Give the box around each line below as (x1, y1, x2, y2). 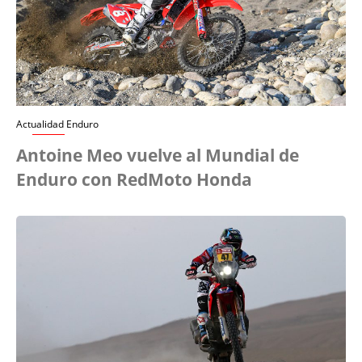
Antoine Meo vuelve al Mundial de (16, 144, 299, 167)
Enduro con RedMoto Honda (16, 168, 252, 192)
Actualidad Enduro (16, 117, 99, 132)
